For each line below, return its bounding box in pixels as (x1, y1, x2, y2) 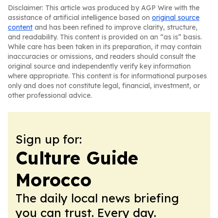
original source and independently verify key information (8, 62, 191, 71)
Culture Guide (16, 147, 138, 169)
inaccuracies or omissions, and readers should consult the (8, 52, 196, 61)
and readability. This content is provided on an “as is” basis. (8, 33, 202, 41)
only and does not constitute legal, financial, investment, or (8, 81, 200, 90)
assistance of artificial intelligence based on (8, 13, 152, 22)
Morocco (16, 169, 91, 191)
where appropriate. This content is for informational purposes (8, 72, 207, 80)
